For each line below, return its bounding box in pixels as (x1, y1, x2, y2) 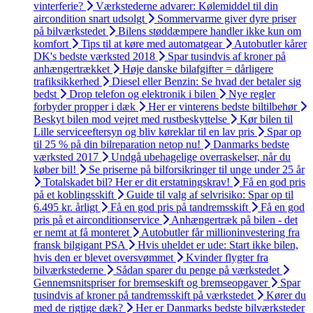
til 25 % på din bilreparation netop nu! (34, 138, 201, 150)
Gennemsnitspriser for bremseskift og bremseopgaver (34, 276, 268, 289)
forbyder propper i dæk (34, 100, 136, 112)
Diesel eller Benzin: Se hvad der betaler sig (112, 75, 301, 87)
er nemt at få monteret (34, 226, 129, 238)
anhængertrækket (34, 62, 110, 75)
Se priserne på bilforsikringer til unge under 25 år (89, 163, 305, 175)
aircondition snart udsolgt (34, 12, 145, 24)
